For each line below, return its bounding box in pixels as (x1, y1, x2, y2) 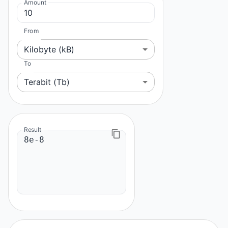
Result (24, 125, 42, 133)
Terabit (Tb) (24, 76, 70, 87)
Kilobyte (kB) (24, 44, 74, 54)
